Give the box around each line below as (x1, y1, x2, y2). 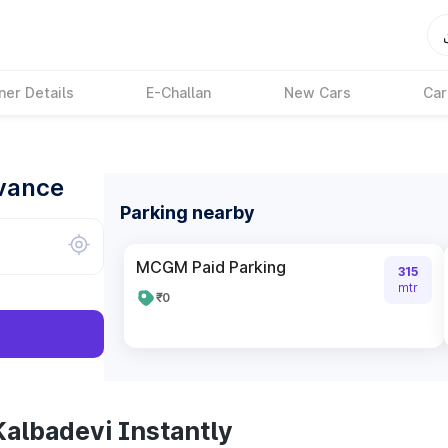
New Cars (283, 84, 351, 101)
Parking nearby (120, 202, 255, 223)
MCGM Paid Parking (136, 257, 286, 277)
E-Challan (146, 84, 212, 101)
